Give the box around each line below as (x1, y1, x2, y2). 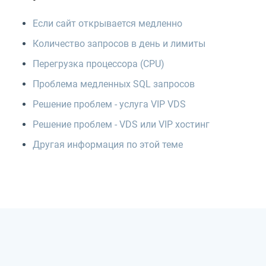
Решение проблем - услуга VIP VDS (33, 98, 186, 110)
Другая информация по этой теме (33, 138, 183, 150)
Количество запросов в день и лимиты (33, 37, 205, 49)
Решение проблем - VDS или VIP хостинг (33, 118, 210, 130)
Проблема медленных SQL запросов (33, 78, 195, 90)
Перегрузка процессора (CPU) (33, 58, 164, 69)
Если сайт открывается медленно (33, 17, 182, 29)
